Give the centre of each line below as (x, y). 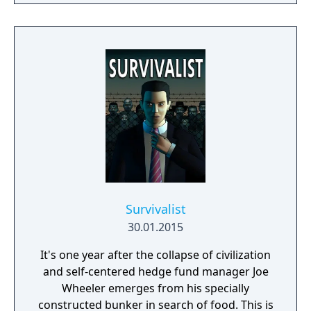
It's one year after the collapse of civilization (155, 255)
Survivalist (155, 209)
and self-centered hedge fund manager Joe (155, 271)
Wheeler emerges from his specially (155, 288)
